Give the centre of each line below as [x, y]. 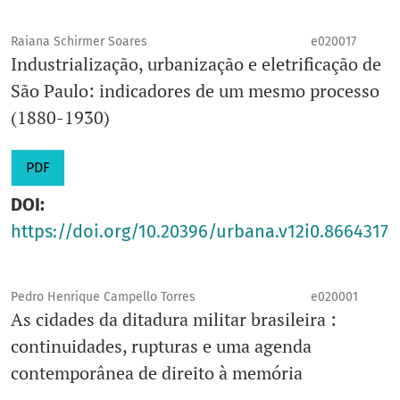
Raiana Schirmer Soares [79, 42]
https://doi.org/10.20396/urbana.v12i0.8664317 [200, 232]
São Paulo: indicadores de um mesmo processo [195, 91]
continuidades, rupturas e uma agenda [161, 346]
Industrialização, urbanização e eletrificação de [196, 64]
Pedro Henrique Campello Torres [103, 297]
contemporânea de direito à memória [157, 373]
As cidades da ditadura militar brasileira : [174, 320]
